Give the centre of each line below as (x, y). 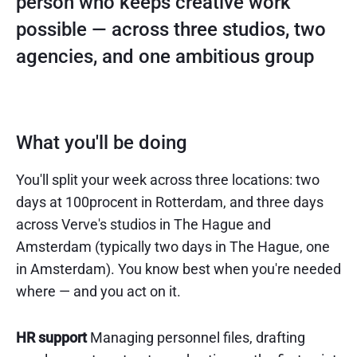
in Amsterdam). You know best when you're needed (178, 269)
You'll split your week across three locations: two (168, 180)
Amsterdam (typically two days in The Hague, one (173, 247)
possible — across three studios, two (171, 29)
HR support (51, 337)
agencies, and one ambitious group (165, 57)
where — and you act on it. (98, 291)
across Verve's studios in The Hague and (143, 224)
